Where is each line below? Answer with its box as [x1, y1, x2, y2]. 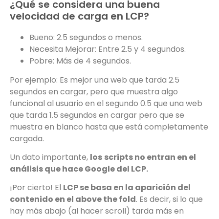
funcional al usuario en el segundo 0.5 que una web [10, 97, 202, 109]
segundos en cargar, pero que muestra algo [10, 86, 178, 97]
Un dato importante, [10, 152, 90, 163]
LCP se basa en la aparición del [63, 182, 191, 194]
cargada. [10, 132, 44, 144]
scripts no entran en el [104, 152, 196, 163]
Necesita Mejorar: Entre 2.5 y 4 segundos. [29, 44, 186, 55]
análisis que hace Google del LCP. [10, 163, 148, 175]
